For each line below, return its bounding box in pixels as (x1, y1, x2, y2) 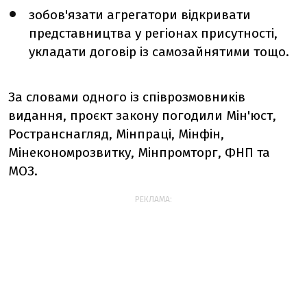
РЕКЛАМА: (135, 195, 172, 205)
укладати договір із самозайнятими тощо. (29, 44, 289, 60)
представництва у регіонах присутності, (29, 25, 278, 41)
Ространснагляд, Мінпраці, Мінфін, (8, 126, 224, 143)
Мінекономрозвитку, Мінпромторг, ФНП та (8, 145, 270, 161)
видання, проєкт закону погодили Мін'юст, (8, 108, 276, 124)
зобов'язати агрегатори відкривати (29, 7, 251, 23)
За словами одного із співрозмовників (8, 89, 245, 106)
